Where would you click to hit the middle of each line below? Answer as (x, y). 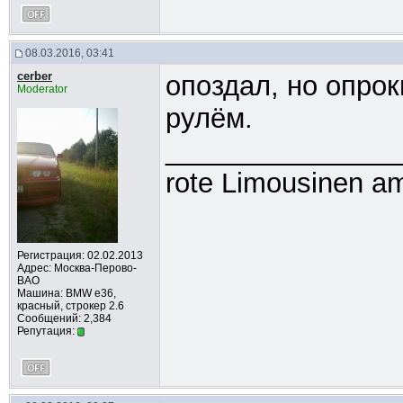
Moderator (42, 89)
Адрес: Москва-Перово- (76, 268)
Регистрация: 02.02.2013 (80, 255)
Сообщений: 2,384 (64, 318)
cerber (34, 76)
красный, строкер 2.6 (70, 306)
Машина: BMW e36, (66, 293)
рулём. (209, 118)
